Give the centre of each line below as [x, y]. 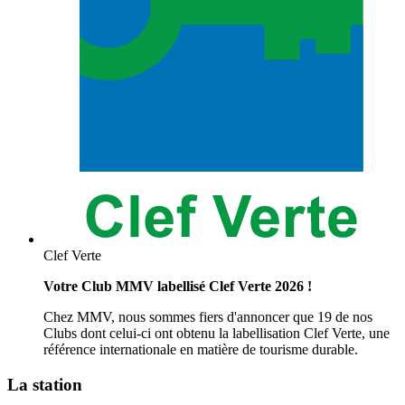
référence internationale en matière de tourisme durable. [201, 350]
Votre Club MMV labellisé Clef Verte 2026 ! [178, 287]
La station [45, 385]
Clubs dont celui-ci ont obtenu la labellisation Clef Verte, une [217, 334]
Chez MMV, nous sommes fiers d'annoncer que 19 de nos [208, 317]
